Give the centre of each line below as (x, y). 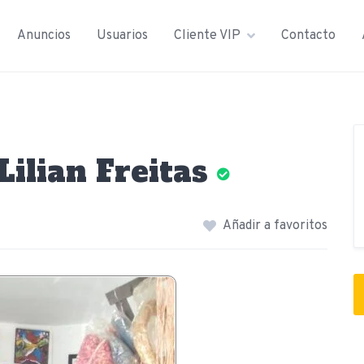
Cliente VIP (207, 36)
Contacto (308, 36)
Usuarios (122, 36)
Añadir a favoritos (275, 226)
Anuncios (44, 36)
